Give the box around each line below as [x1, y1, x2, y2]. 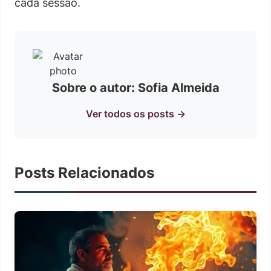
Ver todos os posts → [85, 107, 186, 120]
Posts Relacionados [15, 163, 154, 181]
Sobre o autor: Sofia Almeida [51, 80, 220, 95]
